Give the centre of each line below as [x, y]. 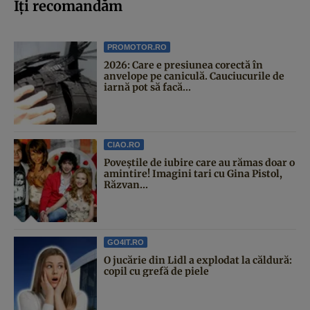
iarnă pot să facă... [147, 87]
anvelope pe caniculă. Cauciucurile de [194, 76]
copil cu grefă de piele [156, 271]
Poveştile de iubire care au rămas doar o [199, 162]
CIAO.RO [124, 144]
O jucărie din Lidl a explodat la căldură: [198, 260]
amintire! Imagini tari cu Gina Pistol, [193, 173]
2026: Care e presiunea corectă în [183, 65]
